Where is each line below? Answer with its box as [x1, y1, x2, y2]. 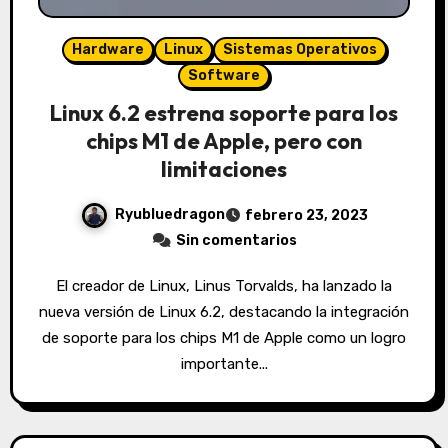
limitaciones [161, 154, 287, 183]
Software [188, 66, 260, 84]
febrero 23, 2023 [244, 206, 368, 224]
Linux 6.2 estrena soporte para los [50, 98, 398, 127]
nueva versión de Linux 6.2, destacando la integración [39, 302, 409, 321]
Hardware [71, 40, 144, 58]
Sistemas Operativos [222, 40, 377, 58]
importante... [180, 354, 268, 373]
